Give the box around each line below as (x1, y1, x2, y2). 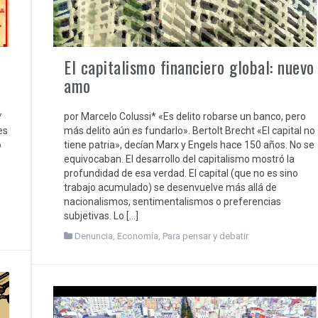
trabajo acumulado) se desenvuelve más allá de (64, 182, 277, 194)
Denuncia (75, 231, 113, 242)
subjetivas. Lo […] (64, 210, 138, 222)
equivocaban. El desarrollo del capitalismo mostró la (64, 153, 295, 165)
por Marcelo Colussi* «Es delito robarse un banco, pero (64, 111, 306, 123)
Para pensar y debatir (163, 231, 248, 242)
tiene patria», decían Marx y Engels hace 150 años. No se (64, 139, 314, 151)
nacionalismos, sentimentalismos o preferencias (64, 196, 281, 208)
